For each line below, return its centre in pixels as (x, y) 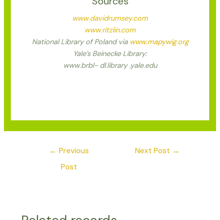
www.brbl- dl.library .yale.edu (110, 66)
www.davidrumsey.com (110, 19)
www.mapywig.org (159, 42)
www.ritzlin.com (110, 30)
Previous (73, 151)
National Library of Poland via (81, 42)
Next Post (154, 151)
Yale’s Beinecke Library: (110, 54)
